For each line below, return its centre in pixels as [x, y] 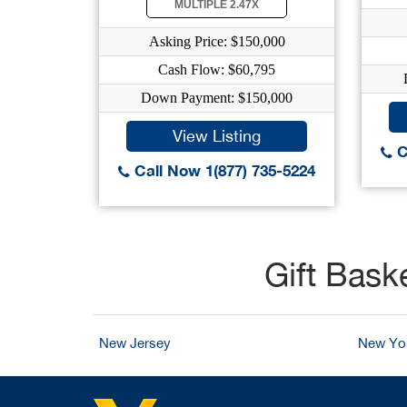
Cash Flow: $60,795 [217, 69]
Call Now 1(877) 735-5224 [223, 170]
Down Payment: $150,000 [217, 98]
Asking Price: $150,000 [217, 41]
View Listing [217, 136]
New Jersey [135, 343]
